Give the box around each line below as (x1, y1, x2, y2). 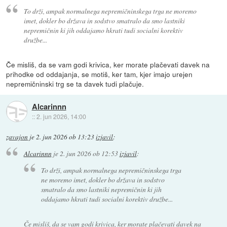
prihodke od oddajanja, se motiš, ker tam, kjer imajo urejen (6, 68, 193, 79)
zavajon (6, 132, 28, 141)
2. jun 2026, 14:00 (36, 112, 86, 121)
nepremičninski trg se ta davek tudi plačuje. (6, 78, 144, 89)
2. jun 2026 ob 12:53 (59, 148, 118, 159)
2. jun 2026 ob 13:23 (36, 132, 95, 141)
